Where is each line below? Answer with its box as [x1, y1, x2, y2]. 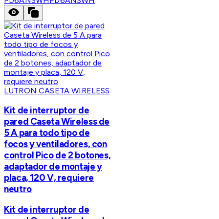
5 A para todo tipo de [4, 127, 90, 138]
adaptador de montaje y [4, 160, 102, 172]
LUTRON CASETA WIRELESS [4, 86, 110, 96]
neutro [4, 183, 32, 195]
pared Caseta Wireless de [4, 115, 110, 127]
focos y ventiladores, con [4, 138, 107, 150]
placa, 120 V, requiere [4, 172, 94, 183]
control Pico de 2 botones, [4, 149, 111, 161]
